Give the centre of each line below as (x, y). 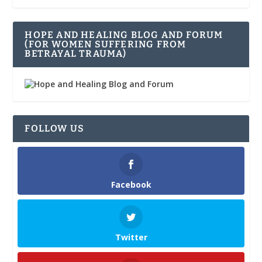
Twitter (131, 237)
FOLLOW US (55, 129)
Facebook (131, 185)
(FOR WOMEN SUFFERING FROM (106, 44)
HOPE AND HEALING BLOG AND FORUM (124, 35)
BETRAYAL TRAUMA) (76, 54)
